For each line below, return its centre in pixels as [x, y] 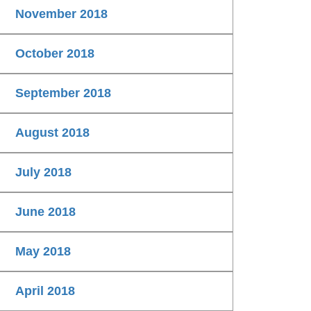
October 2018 [55, 54]
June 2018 [45, 212]
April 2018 [45, 291]
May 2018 [43, 252]
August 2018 [52, 133]
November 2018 [61, 14]
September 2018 [63, 93]
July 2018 [43, 173]
